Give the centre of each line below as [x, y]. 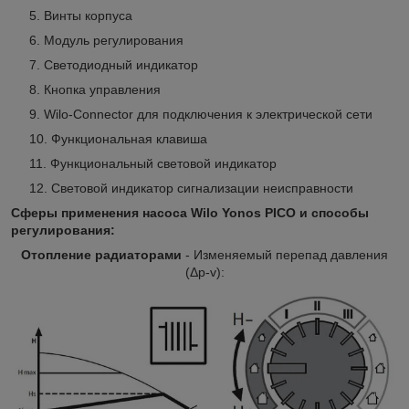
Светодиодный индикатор [121, 65]
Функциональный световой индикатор [163, 164]
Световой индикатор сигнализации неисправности [202, 189]
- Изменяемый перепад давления [285, 255]
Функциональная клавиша [129, 139]
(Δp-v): [204, 273]
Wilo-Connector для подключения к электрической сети [208, 115]
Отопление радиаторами [101, 255]
